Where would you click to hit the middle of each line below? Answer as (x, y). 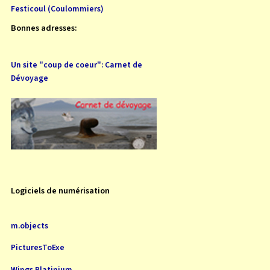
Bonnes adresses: (44, 28)
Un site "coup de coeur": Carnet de (77, 64)
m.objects (30, 225)
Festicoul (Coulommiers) (57, 8)
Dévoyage (30, 78)
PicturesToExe (38, 248)
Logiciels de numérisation (60, 190)
